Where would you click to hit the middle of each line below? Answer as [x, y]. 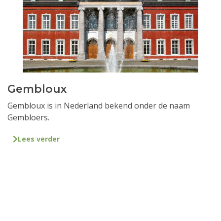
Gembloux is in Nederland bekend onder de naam [99, 105]
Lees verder [38, 139]
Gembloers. [28, 117]
